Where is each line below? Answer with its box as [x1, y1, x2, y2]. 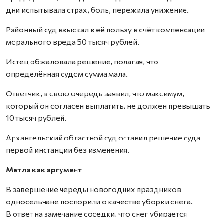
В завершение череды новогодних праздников [6, 185, 181, 194]
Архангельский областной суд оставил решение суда [6, 133, 200, 142]
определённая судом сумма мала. [6, 69, 128, 78]
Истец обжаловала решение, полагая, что [6, 57, 158, 66]
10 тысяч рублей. [6, 113, 66, 122]
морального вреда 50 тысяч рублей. [6, 37, 139, 46]
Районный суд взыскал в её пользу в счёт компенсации [6, 25, 205, 34]
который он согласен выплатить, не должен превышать [6, 101, 210, 110]
